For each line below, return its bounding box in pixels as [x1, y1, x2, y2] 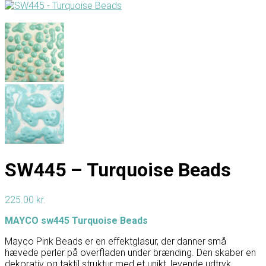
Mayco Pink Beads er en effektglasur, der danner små [5, 235, 226, 247]
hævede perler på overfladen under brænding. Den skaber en [5, 246, 256, 258]
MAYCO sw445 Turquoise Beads [5, 214, 148, 226]
